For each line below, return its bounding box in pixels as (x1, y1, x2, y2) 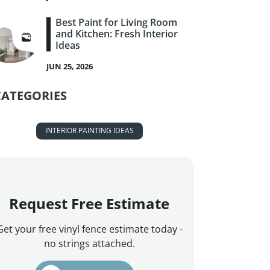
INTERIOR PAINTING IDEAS (45, 125, 134, 136)
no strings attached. (43, 237, 135, 251)
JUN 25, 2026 (46, 61, 93, 72)
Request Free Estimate (9, 193, 169, 214)
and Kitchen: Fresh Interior (55, 27, 178, 41)
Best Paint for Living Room (55, 16, 177, 30)
